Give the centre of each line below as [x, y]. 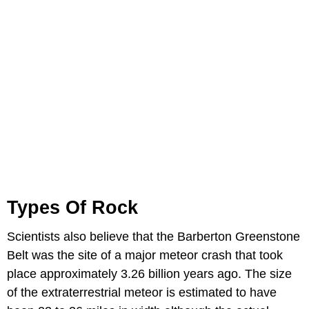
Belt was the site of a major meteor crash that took [145, 255]
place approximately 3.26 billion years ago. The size [149, 273]
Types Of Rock [72, 207]
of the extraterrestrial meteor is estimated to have [142, 292]
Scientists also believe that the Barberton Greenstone [153, 236]
